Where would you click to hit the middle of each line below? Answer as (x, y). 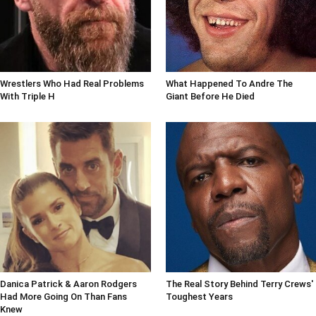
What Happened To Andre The (229, 83)
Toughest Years (199, 297)
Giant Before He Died (210, 96)
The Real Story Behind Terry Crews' (239, 284)
